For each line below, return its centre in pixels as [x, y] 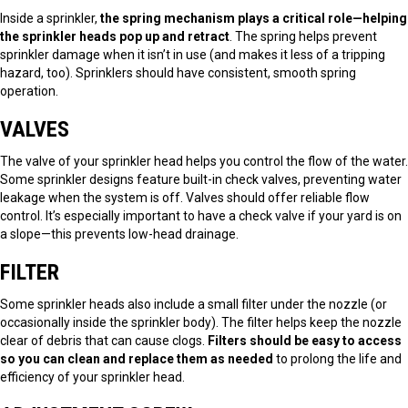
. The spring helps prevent [303, 37]
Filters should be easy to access [305, 341]
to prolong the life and [337, 359]
